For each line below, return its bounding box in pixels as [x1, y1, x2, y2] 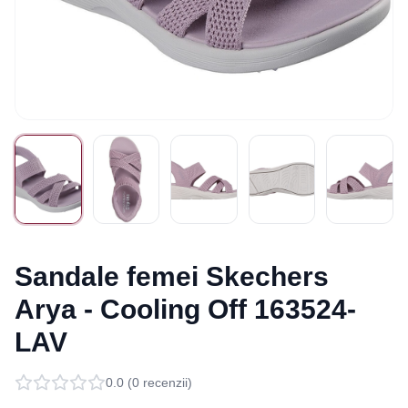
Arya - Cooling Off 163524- [15, 294, 356, 324]
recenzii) [139, 375, 192, 390]
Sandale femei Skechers [15, 261, 329, 291]
